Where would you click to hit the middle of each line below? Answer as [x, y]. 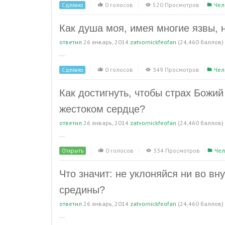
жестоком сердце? [102, 109]
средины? [82, 190]
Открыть [73, 151]
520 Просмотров [176, 5]
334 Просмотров [177, 150]
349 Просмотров [176, 70]
